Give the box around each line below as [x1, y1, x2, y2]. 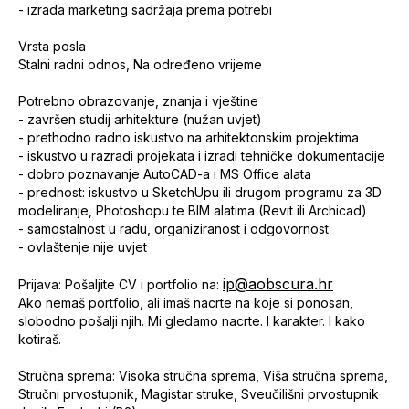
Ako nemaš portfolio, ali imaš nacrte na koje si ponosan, [18, 295, 353, 310]
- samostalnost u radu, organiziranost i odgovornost [18, 221, 329, 236]
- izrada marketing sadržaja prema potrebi [18, 2, 272, 17]
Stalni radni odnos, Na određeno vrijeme [18, 57, 262, 72]
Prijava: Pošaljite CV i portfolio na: [18, 277, 223, 292]
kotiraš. [18, 331, 61, 347]
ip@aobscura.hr [223, 275, 333, 293]
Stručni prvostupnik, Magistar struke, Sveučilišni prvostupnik [18, 386, 379, 402]
